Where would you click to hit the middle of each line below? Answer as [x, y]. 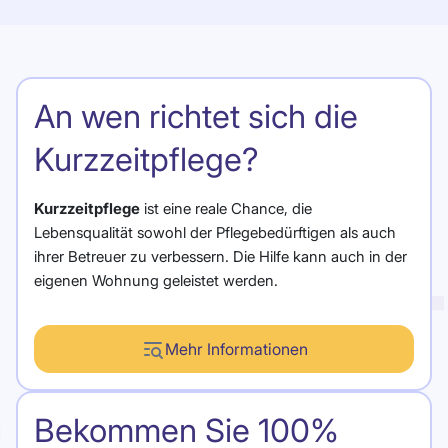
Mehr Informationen [236, 348]
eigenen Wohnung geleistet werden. [156, 280]
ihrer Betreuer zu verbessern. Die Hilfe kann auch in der [220, 256]
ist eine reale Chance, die [226, 208]
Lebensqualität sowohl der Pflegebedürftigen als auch [215, 232]
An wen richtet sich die [196, 116]
